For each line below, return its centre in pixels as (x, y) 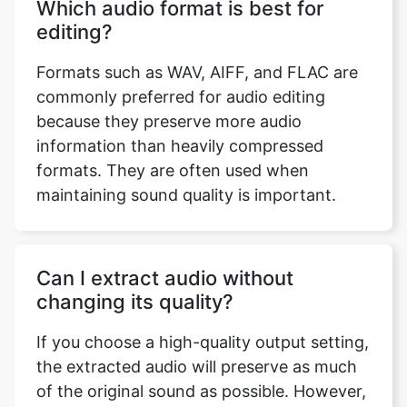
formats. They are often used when (173, 151)
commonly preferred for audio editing (181, 78)
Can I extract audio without (165, 259)
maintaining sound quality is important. (186, 176)
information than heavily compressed (180, 127)
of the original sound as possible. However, (201, 372)
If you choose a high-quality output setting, (203, 323)
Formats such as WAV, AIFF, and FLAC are (197, 53)
